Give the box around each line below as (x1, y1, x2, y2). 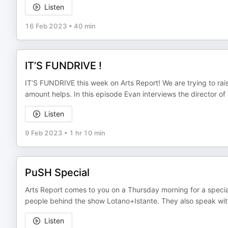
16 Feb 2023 (25, 22, 67, 30)
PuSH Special (25, 166, 90, 179)
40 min (74, 22, 96, 30)
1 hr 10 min (69, 129, 105, 137)
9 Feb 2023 (25, 129, 63, 137)
